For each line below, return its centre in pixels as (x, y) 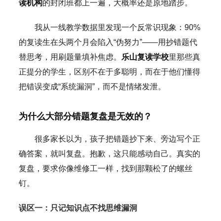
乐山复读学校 (145, 57)
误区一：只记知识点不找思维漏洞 (78, 208)
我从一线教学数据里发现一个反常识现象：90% (117, 27)
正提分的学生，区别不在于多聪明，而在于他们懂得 (109, 72)
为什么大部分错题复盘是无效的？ (85, 116)
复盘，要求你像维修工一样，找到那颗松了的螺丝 (105, 168)
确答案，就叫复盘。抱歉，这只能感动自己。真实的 (109, 153)
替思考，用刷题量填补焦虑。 (70, 57)
